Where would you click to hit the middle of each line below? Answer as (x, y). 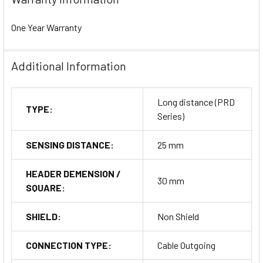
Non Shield (178, 216)
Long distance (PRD (196, 102)
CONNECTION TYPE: (69, 245)
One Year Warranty (46, 27)
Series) (171, 116)
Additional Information (69, 65)
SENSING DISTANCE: (70, 144)
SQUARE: (45, 187)
